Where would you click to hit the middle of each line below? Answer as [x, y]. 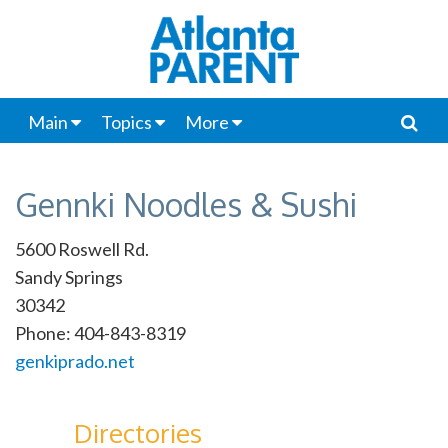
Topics [126, 122]
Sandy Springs [69, 277]
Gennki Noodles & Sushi [186, 204]
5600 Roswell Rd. [82, 249]
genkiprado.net [75, 361]
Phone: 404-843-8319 [100, 333]
